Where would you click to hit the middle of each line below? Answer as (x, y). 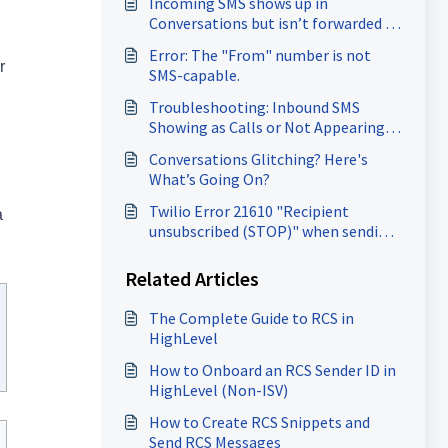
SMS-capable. (194, 75)
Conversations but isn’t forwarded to (274, 23)
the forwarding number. (229, 43)
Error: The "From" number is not (259, 55)
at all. (168, 147)
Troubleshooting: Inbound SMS (254, 107)
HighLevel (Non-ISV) (218, 390)
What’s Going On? (209, 179)
